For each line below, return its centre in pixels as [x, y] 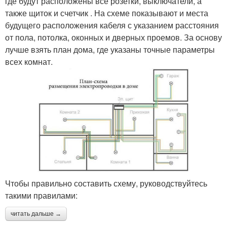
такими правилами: [41, 196]
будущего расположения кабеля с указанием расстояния [112, 25]
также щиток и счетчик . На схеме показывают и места [107, 13]
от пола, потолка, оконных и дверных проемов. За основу [113, 37]
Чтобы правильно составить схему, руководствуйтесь [106, 183]
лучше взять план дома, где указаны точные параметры [110, 50]
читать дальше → [36, 214]
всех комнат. [29, 62]
